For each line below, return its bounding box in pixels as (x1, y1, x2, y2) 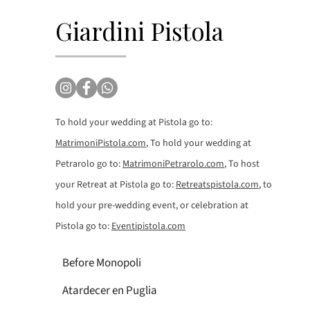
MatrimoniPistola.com (55, 136, 146, 150)
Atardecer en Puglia (62, 282, 157, 299)
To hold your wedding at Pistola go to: (55, 115, 212, 129)
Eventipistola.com (111, 219, 185, 233)
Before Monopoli (62, 254, 141, 271)
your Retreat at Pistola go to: (55, 177, 176, 192)
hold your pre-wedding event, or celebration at (55, 198, 248, 212)
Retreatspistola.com (176, 177, 259, 192)
